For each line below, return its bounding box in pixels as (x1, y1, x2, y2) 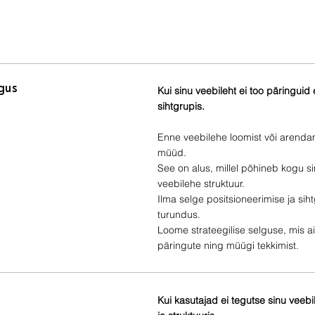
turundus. (157, 207, 200, 221)
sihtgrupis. (157, 99, 205, 112)
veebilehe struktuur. (157, 176, 245, 190)
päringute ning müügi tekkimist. (157, 238, 299, 252)
